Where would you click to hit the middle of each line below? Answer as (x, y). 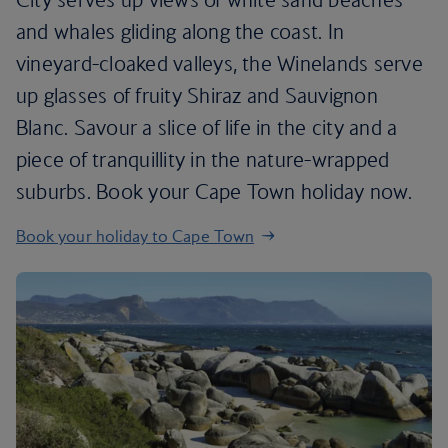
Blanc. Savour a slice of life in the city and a (207, 127)
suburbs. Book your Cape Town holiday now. (214, 191)
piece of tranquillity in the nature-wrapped (203, 159)
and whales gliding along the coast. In (180, 31)
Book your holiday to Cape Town (135, 236)
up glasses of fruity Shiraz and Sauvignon (197, 95)
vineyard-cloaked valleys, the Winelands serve (219, 63)
